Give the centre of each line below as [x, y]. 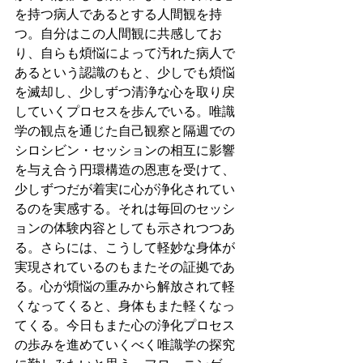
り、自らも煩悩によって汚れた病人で [125, 53]
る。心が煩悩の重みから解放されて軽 [125, 286]
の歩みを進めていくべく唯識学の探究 [125, 345]
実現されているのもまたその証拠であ [125, 267]
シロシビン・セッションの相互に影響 [125, 150]
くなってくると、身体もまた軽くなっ [125, 306]
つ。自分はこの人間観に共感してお [118, 34]
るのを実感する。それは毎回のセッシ [125, 209]
